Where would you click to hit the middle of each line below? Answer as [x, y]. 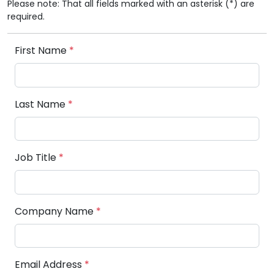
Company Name [55, 211]
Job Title [37, 158]
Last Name [41, 104]
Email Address [50, 265]
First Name [42, 51]
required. [26, 17]
